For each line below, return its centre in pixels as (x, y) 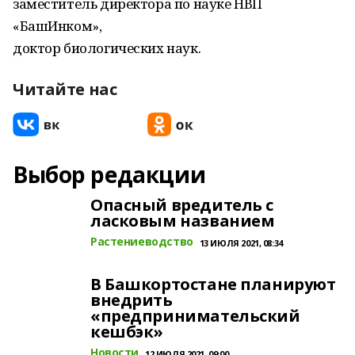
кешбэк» (127, 332)
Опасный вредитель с (182, 205)
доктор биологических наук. (107, 48)
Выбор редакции (109, 174)
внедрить (132, 300)
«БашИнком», (57, 26)
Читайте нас (65, 89)
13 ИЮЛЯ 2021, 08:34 (241, 243)
